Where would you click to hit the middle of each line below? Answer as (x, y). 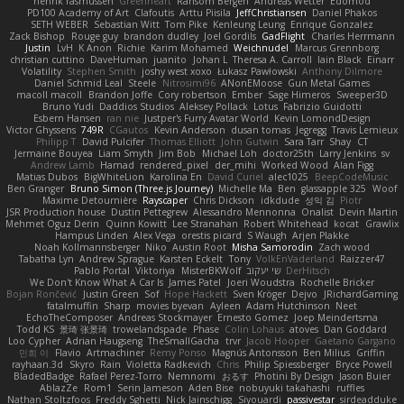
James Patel (195, 282)
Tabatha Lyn (46, 258)
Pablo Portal (102, 270)
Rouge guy (94, 36)
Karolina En (175, 176)
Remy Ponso (178, 352)
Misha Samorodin (273, 247)
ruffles (350, 387)
